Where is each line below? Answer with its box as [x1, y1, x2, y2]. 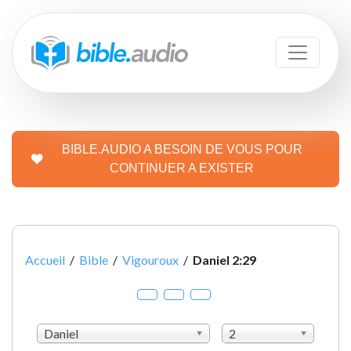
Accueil [25, 251, 65, 267]
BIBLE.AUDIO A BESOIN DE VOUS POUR [61, 142, 302, 156]
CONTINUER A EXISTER [110, 161, 254, 175]
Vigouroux [122, 251, 179, 267]
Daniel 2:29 [193, 251, 256, 267]
